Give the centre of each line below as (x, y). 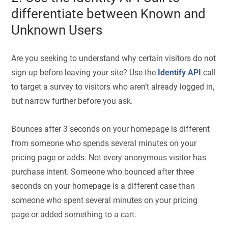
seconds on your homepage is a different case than (103, 186)
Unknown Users (57, 30)
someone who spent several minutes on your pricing (105, 200)
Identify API (180, 73)
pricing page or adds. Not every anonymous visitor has (109, 157)
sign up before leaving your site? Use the (85, 73)
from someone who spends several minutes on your (104, 143)
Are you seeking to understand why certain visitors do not (114, 59)
